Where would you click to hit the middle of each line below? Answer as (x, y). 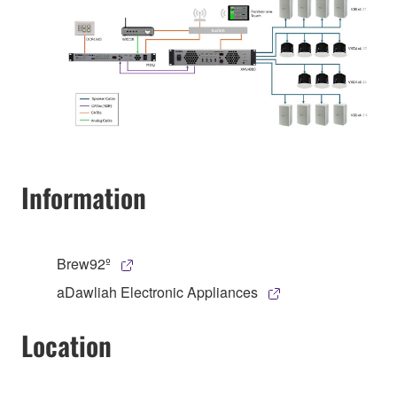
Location (66, 345)
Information (84, 197)
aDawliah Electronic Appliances (157, 292)
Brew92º (84, 263)
